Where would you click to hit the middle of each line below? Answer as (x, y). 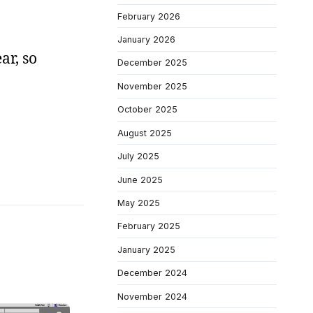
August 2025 (145, 133)
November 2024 (152, 296)
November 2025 (152, 86)
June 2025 (140, 180)
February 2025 (149, 226)
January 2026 (146, 39)
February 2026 (149, 16)
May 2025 (139, 203)
